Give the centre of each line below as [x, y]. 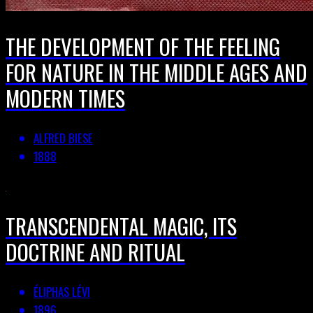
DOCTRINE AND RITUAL [95, 252]
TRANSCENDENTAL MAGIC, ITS [121, 226]
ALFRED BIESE [63, 138]
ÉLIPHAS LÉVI [62, 292]
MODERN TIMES [65, 98]
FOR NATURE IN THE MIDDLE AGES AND [156, 72]
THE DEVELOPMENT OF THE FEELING [143, 46]
